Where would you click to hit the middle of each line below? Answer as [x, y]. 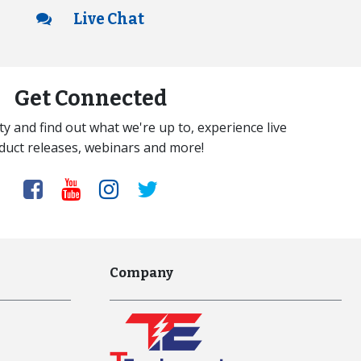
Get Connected [90, 98]
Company [141, 272]
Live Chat [108, 19]
